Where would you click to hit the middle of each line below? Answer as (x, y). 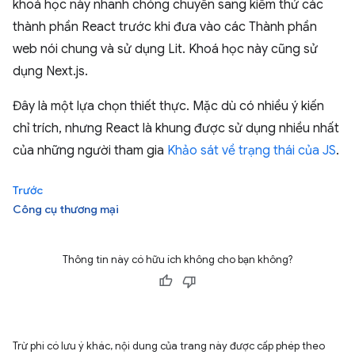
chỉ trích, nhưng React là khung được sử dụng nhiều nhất (176, 128)
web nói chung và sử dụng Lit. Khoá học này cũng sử (165, 49)
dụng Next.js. (50, 71)
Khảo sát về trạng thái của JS (252, 151)
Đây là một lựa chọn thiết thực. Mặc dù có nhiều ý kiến (168, 106)
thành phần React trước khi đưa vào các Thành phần (165, 27)
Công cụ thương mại (66, 209)
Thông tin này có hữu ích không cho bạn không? (177, 260)
